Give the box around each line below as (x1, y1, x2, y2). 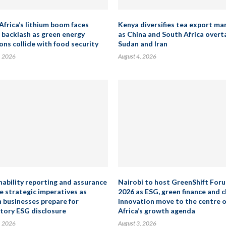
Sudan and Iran (118, 39, 167, 48)
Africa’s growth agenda (118, 206, 195, 215)
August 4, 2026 (118, 52, 156, 60)
